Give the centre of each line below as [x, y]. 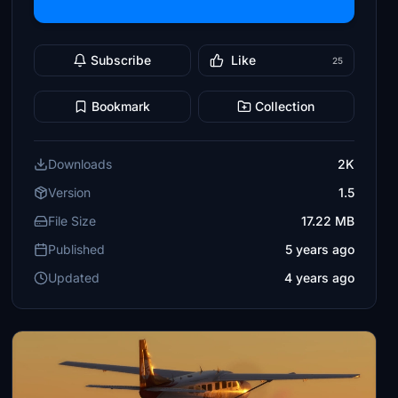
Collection [285, 106]
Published [77, 249]
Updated [74, 278]
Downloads [80, 164]
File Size [72, 221]
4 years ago [319, 278]
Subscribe [121, 60]
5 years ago [319, 249]
